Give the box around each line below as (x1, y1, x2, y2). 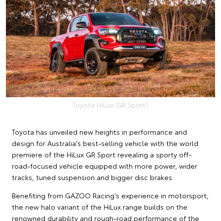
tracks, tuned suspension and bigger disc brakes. (12, 172, 174, 182)
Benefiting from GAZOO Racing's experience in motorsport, (12, 190, 209, 200)
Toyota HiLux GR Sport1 (73, 99, 148, 110)
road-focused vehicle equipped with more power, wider (12, 160, 197, 171)
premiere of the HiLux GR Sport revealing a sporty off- (12, 149, 191, 159)
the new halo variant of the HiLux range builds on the (12, 201, 187, 212)
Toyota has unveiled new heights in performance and (12, 126, 187, 137)
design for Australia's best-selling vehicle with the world (12, 138, 198, 148)
